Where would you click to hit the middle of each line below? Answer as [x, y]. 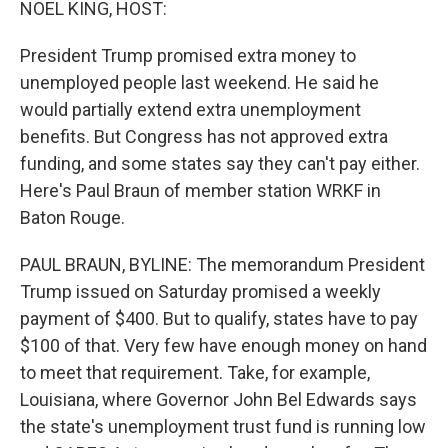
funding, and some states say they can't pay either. [220, 163]
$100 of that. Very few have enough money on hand [223, 345]
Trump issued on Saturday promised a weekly [200, 291]
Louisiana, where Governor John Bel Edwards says [218, 399]
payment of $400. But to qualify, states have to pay [219, 318]
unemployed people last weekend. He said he [199, 82]
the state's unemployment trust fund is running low [223, 426]
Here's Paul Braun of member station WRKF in [200, 190]
